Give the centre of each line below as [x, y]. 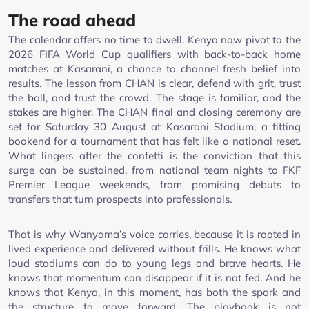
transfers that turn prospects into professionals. [120, 199]
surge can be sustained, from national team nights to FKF [154, 170]
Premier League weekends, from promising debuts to [154, 184]
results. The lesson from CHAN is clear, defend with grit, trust [154, 83]
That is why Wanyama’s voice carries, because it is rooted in [154, 234]
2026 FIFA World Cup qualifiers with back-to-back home [154, 54]
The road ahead [72, 20]
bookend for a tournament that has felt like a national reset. [154, 141]
